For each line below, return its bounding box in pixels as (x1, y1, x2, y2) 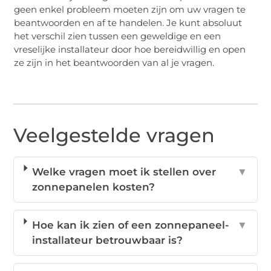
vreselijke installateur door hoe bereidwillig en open (14, 43, 246, 55)
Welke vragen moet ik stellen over (32, 166, 217, 178)
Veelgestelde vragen (13, 123, 215, 148)
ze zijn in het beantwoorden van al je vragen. (14, 56, 215, 68)
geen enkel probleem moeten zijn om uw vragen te (14, 3, 246, 15)
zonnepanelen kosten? (32, 181, 155, 194)
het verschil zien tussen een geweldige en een (14, 30, 221, 42)
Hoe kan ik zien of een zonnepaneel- (31, 219, 229, 232)
